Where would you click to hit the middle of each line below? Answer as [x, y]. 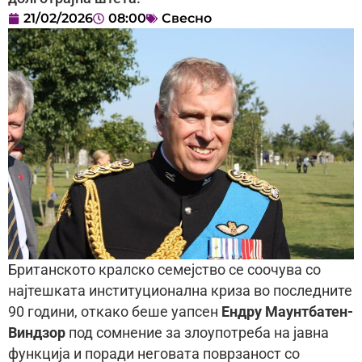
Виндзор [37, 333]
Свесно [187, 19]
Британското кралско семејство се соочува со [164, 269]
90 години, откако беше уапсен [115, 311]
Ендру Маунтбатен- [287, 311]
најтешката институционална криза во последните [180, 290]
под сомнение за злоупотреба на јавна [197, 333]
